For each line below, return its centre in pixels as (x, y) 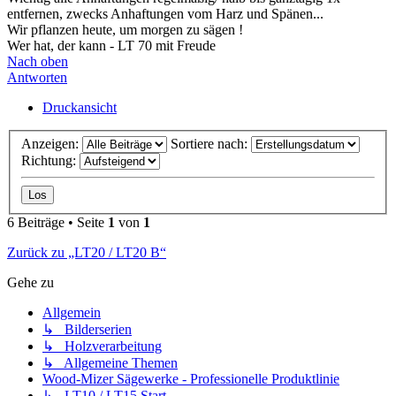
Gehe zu (30, 283)
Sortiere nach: (211, 144)
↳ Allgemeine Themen (110, 363)
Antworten (37, 77)
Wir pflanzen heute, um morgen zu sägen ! (125, 29)
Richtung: (50, 161)
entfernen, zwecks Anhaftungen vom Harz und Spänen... (165, 13)
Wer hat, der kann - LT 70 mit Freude (111, 45)
